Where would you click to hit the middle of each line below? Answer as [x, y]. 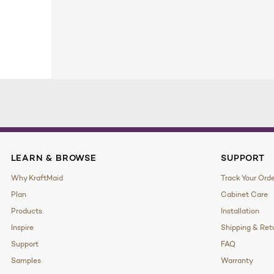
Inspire [22, 228]
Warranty [237, 261]
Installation [240, 211]
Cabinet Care [245, 194]
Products [26, 211]
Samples [26, 261]
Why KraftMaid [37, 178]
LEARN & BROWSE [54, 158]
